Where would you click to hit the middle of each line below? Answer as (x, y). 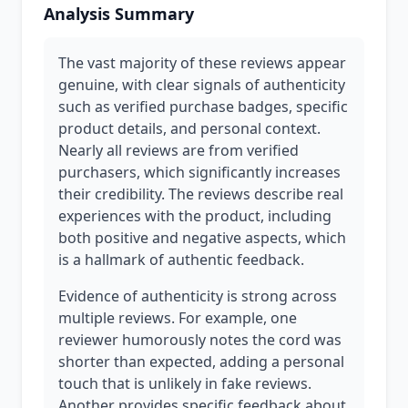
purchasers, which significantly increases (199, 172)
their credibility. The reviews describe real (201, 194)
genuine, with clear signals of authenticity (202, 85)
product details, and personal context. (189, 128)
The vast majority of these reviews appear (202, 63)
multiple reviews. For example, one (178, 318)
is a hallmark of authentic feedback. (181, 260)
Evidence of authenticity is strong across (198, 296)
